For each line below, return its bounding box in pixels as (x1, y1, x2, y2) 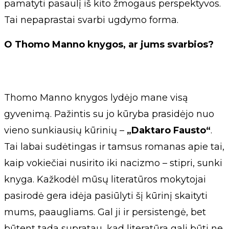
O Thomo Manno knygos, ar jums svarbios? (4, 38, 214, 50)
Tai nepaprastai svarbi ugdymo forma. (4, 14, 178, 26)
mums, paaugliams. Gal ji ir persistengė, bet (4, 206, 206, 218)
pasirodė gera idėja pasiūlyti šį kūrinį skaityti (4, 190, 208, 201)
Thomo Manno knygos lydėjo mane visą (4, 91, 188, 103)
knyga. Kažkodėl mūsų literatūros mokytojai (4, 173, 206, 185)
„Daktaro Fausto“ (127, 124, 211, 136)
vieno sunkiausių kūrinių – (4, 124, 127, 136)
